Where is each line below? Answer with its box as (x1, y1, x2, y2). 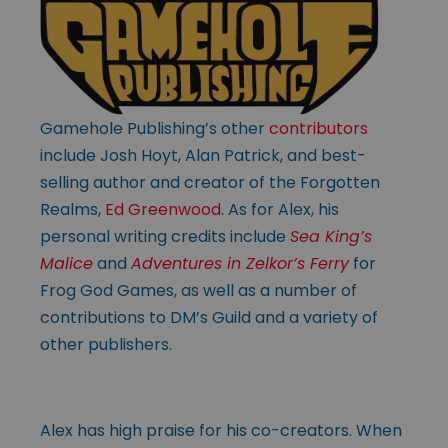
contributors (269, 116, 368, 140)
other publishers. (40, 332, 172, 356)
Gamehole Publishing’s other (40, 116, 269, 140)
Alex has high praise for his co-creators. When (40, 418, 402, 442)
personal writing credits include (40, 224, 290, 248)
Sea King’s (290, 224, 372, 248)
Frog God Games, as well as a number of (40, 278, 357, 302)
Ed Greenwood (105, 197, 221, 221)
